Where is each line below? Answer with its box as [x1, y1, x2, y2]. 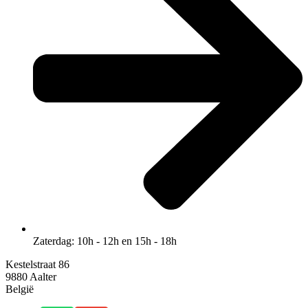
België [5, 283, 34, 296]
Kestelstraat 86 [5, 258, 69, 271]
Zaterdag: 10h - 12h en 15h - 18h [33, 235, 177, 247]
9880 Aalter [5, 271, 56, 283]
